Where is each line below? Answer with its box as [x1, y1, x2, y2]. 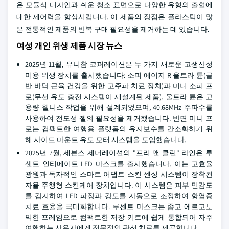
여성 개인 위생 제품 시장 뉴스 [16, 40, 122, 51]
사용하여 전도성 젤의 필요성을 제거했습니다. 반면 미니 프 [25, 113, 213, 123]
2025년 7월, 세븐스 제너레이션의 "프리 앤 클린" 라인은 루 [25, 148, 213, 157]
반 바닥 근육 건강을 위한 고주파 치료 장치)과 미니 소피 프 [25, 81, 213, 90]
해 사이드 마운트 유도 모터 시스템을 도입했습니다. [25, 135, 186, 144]
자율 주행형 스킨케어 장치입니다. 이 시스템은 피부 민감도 [25, 180, 213, 190]
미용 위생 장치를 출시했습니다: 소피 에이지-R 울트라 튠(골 [25, 71, 213, 80]
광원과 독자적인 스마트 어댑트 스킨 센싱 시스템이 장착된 [25, 170, 213, 179]
